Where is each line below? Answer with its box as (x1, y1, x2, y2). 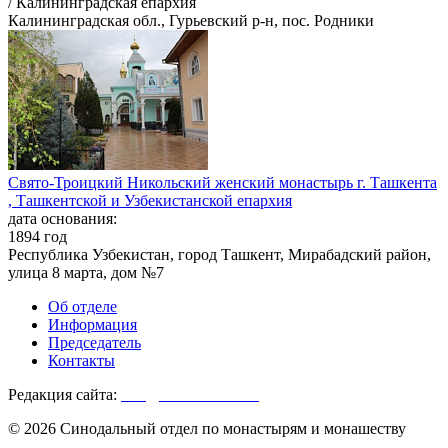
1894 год (8, 228, 67, 246)
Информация (48, 316, 137, 334)
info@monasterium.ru (121, 386, 259, 404)
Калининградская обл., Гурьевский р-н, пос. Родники (8, 12, 374, 30)
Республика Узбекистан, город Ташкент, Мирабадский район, (8, 246, 431, 264)
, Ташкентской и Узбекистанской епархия (8, 192, 292, 210)
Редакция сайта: (8, 386, 121, 404)
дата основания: (8, 210, 117, 228)
